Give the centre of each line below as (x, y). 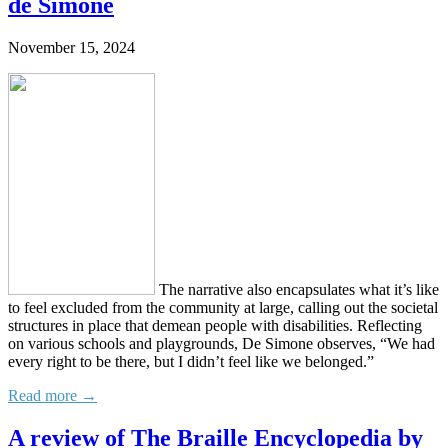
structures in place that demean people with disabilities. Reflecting (215, 326)
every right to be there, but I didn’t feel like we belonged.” (191, 362)
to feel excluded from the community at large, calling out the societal (223, 308)
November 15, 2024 (71, 48)
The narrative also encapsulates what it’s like (297, 290)
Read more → (52, 396)
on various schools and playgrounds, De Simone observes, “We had (221, 344)
